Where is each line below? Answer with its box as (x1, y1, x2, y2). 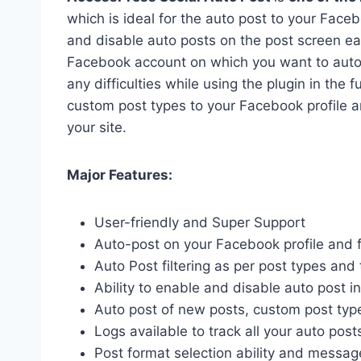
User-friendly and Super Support (94, 214, 305, 231)
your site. (67, 119, 127, 136)
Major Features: (67, 167, 172, 184)
